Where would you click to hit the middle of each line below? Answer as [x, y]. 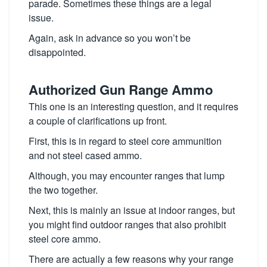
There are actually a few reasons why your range [131, 259]
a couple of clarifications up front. [98, 121]
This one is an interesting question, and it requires [133, 106]
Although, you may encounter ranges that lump [127, 176]
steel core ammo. [65, 239]
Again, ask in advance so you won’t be [110, 38]
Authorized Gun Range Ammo [121, 89]
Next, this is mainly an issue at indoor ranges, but [132, 210]
